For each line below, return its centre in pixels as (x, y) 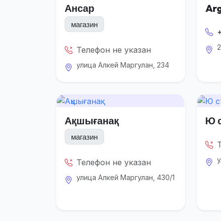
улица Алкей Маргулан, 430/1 (126, 178)
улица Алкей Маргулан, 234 (123, 65)
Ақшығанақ (92, 121)
